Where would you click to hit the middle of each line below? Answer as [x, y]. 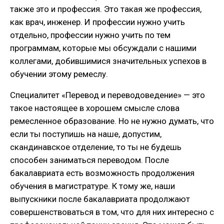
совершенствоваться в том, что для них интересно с [112, 212]
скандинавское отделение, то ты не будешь [96, 147]
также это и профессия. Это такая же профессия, [106, 9]
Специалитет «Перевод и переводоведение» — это [107, 95]
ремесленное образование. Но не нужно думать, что [112, 121]
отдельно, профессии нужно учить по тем [90, 35]
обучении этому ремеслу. [59, 74]
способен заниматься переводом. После [89, 160]
